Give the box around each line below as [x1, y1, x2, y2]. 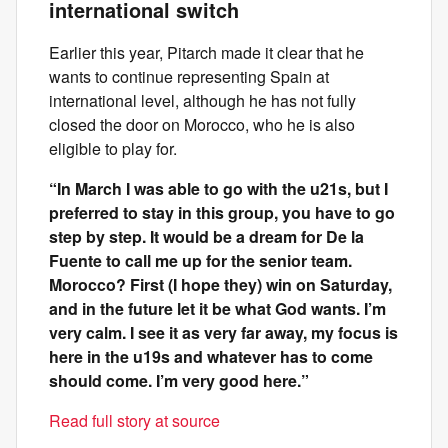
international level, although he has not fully [49, 89, 356, 112]
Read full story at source [49, 409, 220, 432]
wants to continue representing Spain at [49, 65, 329, 88]
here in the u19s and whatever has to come [49, 345, 373, 368]
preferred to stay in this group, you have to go [49, 201, 395, 224]
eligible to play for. [49, 137, 177, 160]
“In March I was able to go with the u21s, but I [49, 177, 388, 200]
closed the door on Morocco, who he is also [49, 113, 355, 136]
